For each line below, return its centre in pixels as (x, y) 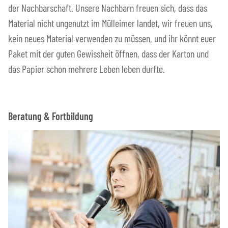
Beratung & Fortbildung (51, 116)
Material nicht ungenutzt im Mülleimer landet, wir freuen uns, (110, 23)
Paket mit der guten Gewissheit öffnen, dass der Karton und (108, 54)
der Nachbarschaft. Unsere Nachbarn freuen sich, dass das (108, 8)
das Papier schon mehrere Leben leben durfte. (87, 69)
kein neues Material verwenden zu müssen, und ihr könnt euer (112, 38)
